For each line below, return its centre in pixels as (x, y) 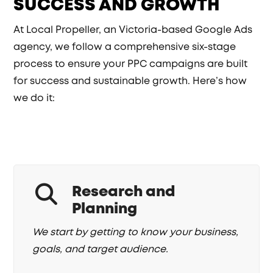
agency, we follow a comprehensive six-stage (125, 47)
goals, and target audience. (101, 250)
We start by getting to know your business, (136, 232)
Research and (124, 192)
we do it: (34, 98)
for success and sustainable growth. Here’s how (130, 81)
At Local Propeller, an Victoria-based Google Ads (133, 30)
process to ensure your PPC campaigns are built (131, 64)
